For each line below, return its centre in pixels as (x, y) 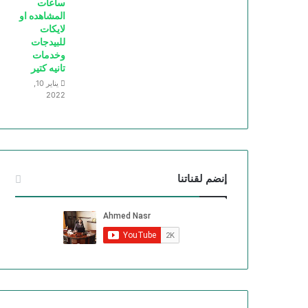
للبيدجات (48, 42)
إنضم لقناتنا (202, 178)
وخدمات (49, 55)
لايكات (53, 29)
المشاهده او (42, 15)
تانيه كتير (48, 68)
